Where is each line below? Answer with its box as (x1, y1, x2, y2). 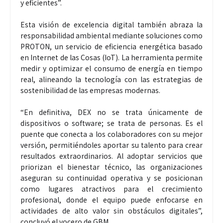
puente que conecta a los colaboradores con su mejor (20, 128, 203, 139)
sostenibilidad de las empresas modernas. (20, 85, 160, 95)
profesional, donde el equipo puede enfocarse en (20, 194, 203, 205)
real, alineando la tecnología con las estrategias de (20, 74, 203, 84)
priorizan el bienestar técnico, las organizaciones (20, 161, 203, 172)
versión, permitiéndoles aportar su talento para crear (20, 139, 203, 150)
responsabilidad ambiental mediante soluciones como (20, 30, 203, 40)
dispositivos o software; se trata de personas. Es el (20, 117, 203, 128)
